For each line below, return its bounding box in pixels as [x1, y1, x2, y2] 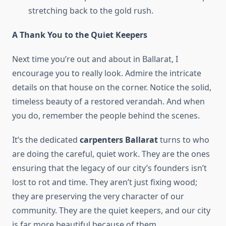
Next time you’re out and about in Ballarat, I [12, 53, 178, 65]
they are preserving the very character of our [12, 191, 184, 202]
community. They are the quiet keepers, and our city [12, 205, 210, 216]
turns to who [158, 134, 209, 146]
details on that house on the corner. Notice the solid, [12, 82, 211, 93]
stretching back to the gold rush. [28, 5, 153, 17]
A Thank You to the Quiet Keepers [12, 29, 147, 41]
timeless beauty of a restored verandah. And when [12, 96, 205, 107]
